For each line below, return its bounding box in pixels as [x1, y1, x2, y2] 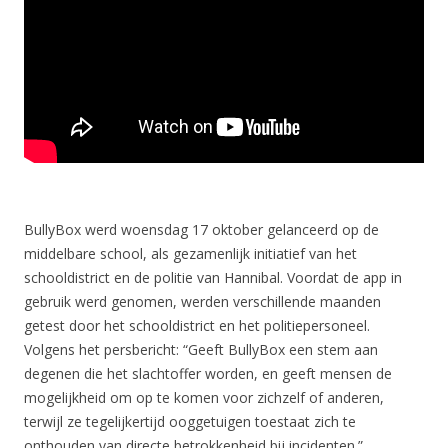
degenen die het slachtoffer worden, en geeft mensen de [24, 364, 392, 384]
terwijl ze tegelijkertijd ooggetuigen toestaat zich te [24, 412, 356, 432]
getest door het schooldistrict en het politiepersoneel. [24, 316, 370, 336]
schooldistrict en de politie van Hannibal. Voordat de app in [24, 268, 402, 288]
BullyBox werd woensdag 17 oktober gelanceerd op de [24, 220, 379, 240]
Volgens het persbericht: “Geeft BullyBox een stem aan [24, 340, 378, 360]
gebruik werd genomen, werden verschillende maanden [24, 292, 381, 312]
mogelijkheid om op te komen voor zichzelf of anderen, [24, 388, 384, 408]
